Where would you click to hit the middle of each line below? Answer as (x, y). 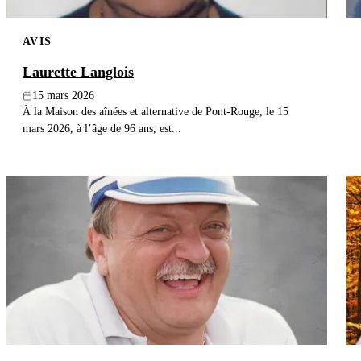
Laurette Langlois (78, 72)
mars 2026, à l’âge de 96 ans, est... (102, 129)
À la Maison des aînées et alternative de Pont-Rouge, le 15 (156, 112)
